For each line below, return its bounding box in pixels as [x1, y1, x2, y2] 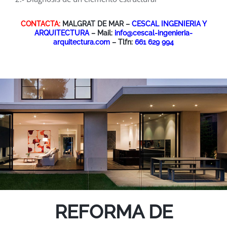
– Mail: [89, 28, 115, 37]
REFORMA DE [54, 201, 173, 223]
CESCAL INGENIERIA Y [131, 19, 207, 28]
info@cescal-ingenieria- [115, 28, 193, 37]
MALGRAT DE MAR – [60, 19, 132, 28]
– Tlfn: [110, 37, 135, 46]
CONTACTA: [20, 19, 60, 28]
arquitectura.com [53, 37, 110, 46]
